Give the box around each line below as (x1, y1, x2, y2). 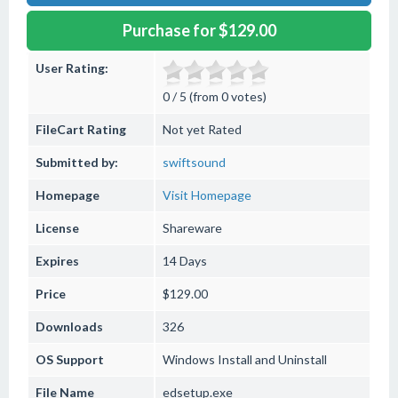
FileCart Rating (36, 122, 126, 137)
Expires (36, 253, 79, 268)
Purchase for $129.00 (122, 20, 276, 40)
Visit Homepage (163, 187, 251, 203)
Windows (163, 352, 215, 367)
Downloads (36, 319, 103, 334)
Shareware (163, 220, 222, 235)
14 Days (163, 253, 207, 268)
